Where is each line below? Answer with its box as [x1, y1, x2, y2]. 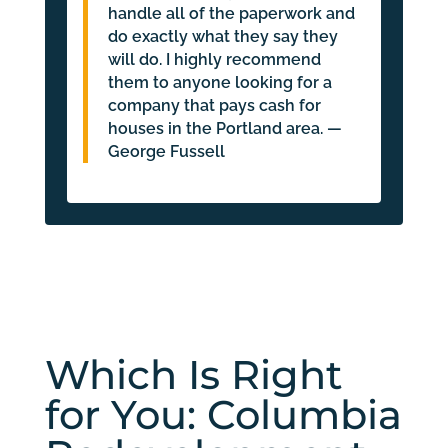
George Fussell [107, 142, 225, 162]
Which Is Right [44, 350, 343, 400]
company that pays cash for [107, 96, 321, 116]
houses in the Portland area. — [107, 119, 342, 139]
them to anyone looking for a [107, 73, 332, 93]
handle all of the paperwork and [107, 4, 355, 24]
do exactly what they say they [107, 27, 338, 47]
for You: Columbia [44, 390, 402, 440]
